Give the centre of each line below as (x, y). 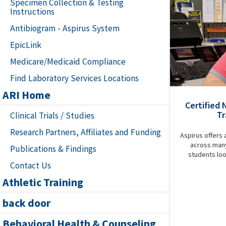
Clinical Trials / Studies (52, 116)
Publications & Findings (53, 149)
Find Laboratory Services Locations (74, 78)
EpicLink (26, 45)
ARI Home (26, 95)
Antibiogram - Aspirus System (65, 28)
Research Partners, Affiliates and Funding (86, 132)
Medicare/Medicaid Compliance (68, 62)
